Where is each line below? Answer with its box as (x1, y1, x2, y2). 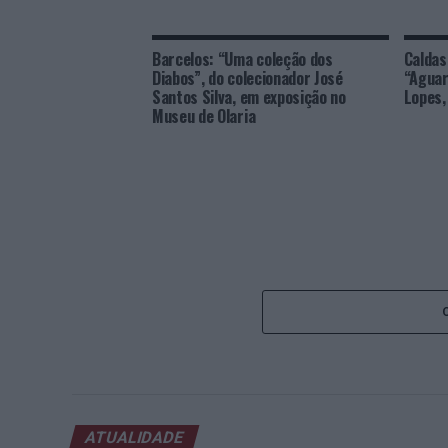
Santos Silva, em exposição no (152, 85, 346, 109)
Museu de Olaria (152, 104, 256, 128)
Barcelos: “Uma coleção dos (152, 47, 333, 71)
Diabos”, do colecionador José (152, 66, 343, 90)
